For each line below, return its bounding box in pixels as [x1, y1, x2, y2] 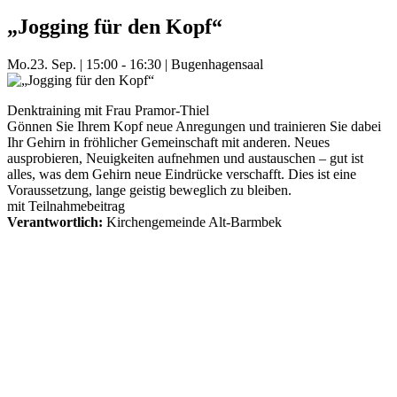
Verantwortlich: [7, 214, 103, 230]
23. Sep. [30, 57, 76, 73]
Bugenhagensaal [171, 57, 263, 73]
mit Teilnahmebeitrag [7, 198, 125, 214]
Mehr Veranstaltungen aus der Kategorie [7, 275, 232, 291]
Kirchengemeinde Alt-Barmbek [103, 214, 282, 230]
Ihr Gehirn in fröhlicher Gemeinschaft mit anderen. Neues [7, 135, 330, 151]
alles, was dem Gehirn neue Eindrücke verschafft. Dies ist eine [7, 167, 356, 183]
